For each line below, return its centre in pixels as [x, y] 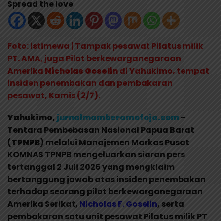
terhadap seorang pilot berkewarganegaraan [105, 191]
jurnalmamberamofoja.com [118, 117]
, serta [171, 204]
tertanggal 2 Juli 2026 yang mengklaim [91, 167]
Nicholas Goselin [81, 71]
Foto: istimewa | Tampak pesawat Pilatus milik [105, 46]
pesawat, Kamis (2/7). [55, 95]
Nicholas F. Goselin [118, 204]
